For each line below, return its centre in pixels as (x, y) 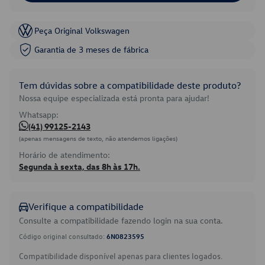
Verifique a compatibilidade (86, 206)
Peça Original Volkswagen (82, 30)
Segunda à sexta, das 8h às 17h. (80, 167)
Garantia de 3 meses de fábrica (91, 49)
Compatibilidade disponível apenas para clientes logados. (121, 256)
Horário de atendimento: (64, 155)
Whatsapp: (39, 114)
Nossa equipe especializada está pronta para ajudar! (114, 98)
